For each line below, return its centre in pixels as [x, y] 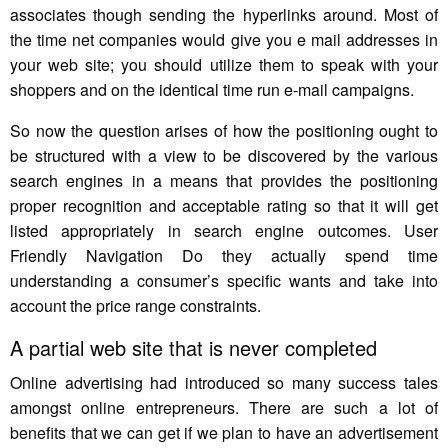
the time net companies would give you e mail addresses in [224, 40]
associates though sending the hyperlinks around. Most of [224, 15]
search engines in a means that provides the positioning [224, 181]
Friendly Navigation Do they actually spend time [224, 256]
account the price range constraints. [135, 306]
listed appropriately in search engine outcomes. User [224, 231]
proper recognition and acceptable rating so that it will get [224, 206]
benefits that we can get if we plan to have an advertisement [224, 433]
